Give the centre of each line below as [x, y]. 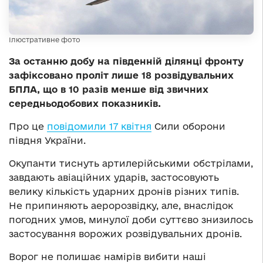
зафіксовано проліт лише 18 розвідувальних [121, 75]
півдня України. [47, 141]
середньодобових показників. [85, 104]
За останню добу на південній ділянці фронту [126, 61]
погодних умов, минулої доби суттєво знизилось [131, 220]
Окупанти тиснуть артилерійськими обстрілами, [131, 163]
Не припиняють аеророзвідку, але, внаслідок [121, 206]
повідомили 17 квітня [99, 127]
